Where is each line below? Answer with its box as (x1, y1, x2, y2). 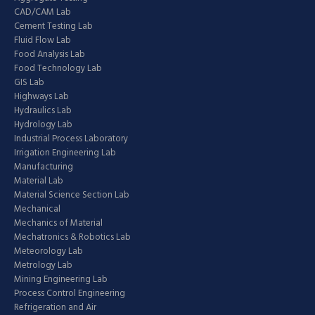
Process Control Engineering (14, 285, 125, 301)
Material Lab (14, 173, 63, 188)
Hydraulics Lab (14, 103, 72, 118)
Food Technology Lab (14, 60, 102, 76)
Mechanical (14, 201, 60, 217)
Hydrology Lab (14, 117, 72, 132)
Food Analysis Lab (14, 46, 85, 62)
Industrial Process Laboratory (14, 131, 128, 146)
